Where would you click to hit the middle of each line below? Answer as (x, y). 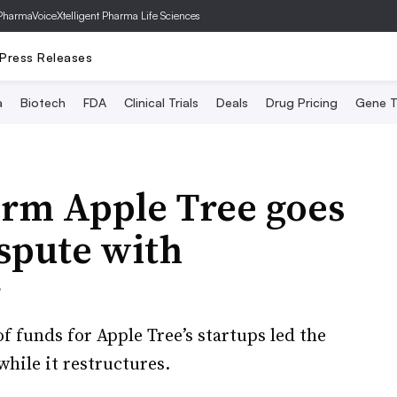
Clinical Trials (161, 102)
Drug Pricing (302, 102)
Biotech (43, 102)
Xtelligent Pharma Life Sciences (128, 16)
